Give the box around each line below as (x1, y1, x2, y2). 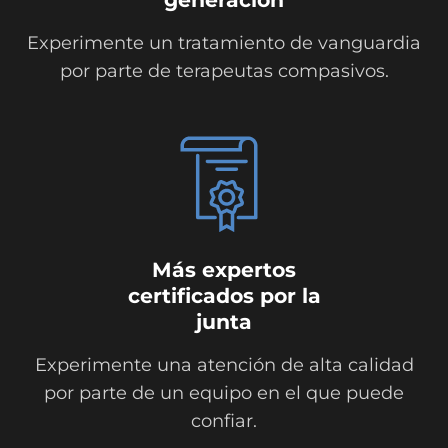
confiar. (191, 409, 257, 432)
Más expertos (152, 256, 296, 282)
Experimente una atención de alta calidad (34, 353, 414, 376)
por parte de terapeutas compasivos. (59, 60, 389, 83)
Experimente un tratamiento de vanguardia (27, 32, 421, 55)
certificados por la (127, 282, 321, 308)
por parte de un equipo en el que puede (44, 381, 404, 404)
